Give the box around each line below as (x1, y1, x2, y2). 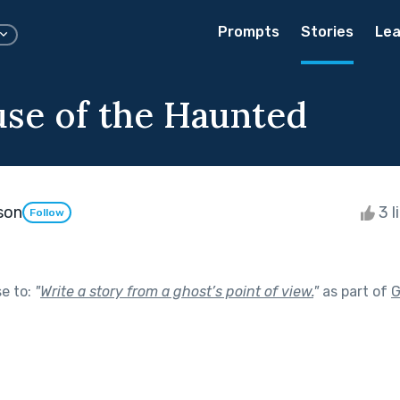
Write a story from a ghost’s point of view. (40, 282, 313, 300)
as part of (319, 282, 391, 300)
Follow (29, 206, 64, 220)
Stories (301, 23, 354, 40)
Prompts (218, 23, 279, 40)
